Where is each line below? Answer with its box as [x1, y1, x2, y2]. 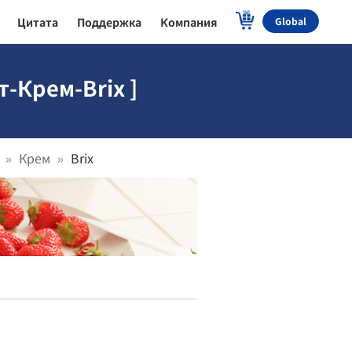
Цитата [17, 14, 58, 30]
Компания [160, 14, 218, 30]
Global [275, 14, 306, 27]
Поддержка [77, 14, 141, 30]
